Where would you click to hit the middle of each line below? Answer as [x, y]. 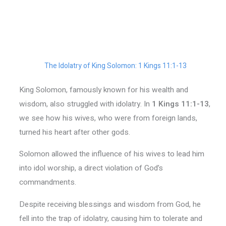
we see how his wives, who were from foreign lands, [108, 118]
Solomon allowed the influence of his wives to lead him [111, 154]
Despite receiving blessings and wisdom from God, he [110, 204]
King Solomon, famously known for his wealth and [103, 90]
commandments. [47, 182]
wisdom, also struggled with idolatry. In [85, 104]
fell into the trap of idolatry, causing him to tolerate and [110, 218]
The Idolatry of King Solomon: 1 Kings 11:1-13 [116, 66]
